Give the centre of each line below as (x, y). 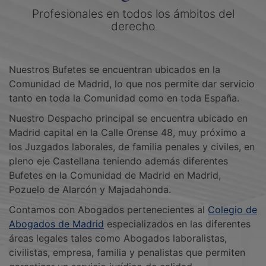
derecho (133, 26)
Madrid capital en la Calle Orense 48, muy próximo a (127, 132)
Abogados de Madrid (56, 224)
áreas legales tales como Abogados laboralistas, (118, 238)
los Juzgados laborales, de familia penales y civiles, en (132, 146)
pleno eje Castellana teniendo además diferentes (118, 161)
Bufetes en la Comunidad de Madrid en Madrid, (115, 175)
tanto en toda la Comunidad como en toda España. (124, 98)
